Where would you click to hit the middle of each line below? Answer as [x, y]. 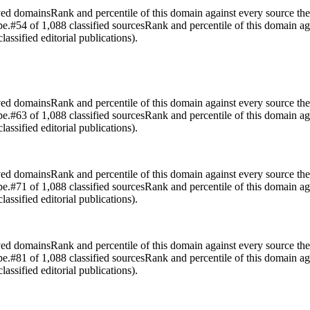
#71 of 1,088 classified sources [77, 186]
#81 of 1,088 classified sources [77, 257]
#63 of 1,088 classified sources [77, 115]
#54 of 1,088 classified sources [77, 25]
